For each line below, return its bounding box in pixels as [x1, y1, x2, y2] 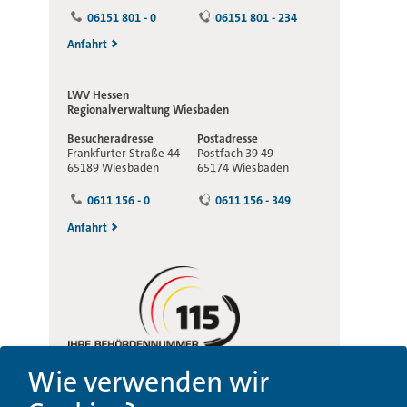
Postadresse [197, 131, 258, 147]
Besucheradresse [67, 131, 154, 147]
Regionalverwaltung [67, 102, 170, 118]
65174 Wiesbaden [197, 160, 289, 176]
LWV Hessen [67, 87, 129, 104]
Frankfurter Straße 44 [67, 145, 180, 162]
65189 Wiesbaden [67, 160, 159, 176]
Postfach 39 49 [197, 145, 273, 162]
